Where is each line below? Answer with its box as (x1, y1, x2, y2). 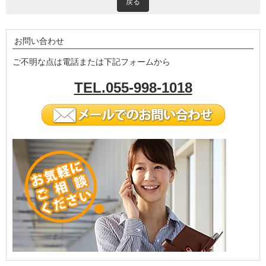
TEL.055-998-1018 (74, 79, 192, 96)
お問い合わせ (14, 36, 64, 46)
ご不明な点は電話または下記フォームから (12, 56, 170, 66)
